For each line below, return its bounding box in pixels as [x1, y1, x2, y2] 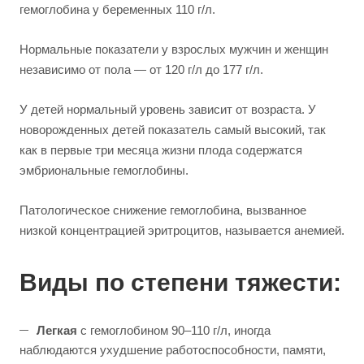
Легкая [37, 323, 77, 337]
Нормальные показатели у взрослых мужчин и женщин [19, 42, 328, 56]
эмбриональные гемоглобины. [19, 163, 188, 177]
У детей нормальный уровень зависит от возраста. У [19, 102, 316, 116]
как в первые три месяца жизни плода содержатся [19, 143, 302, 157]
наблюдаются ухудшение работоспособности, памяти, [19, 343, 326, 357]
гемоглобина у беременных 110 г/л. [19, 2, 215, 16]
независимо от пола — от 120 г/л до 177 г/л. [19, 63, 263, 76]
